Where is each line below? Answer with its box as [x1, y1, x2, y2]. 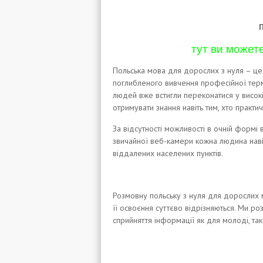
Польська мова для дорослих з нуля [113, 65, 244, 76]
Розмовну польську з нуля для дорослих [113, 190, 259, 201]
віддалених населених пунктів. [113, 148, 223, 159]
